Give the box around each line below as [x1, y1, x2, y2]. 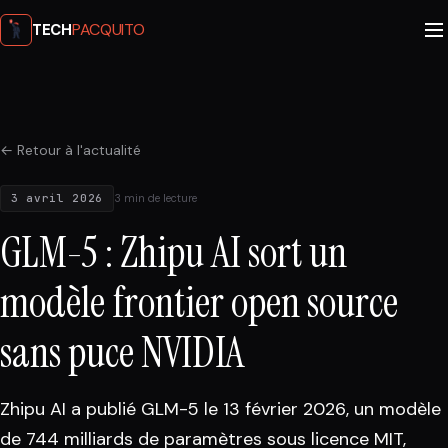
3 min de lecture [113, 191, 197, 205]
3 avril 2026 [11, 191, 103, 205]
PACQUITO [71, 19, 145, 40]
